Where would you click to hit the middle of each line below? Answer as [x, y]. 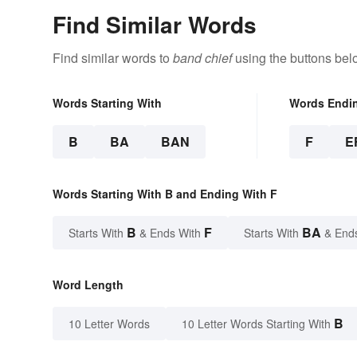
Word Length [88, 284]
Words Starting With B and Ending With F [165, 193]
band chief [202, 57]
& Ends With [170, 232]
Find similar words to [113, 57]
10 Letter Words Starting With [256, 323]
